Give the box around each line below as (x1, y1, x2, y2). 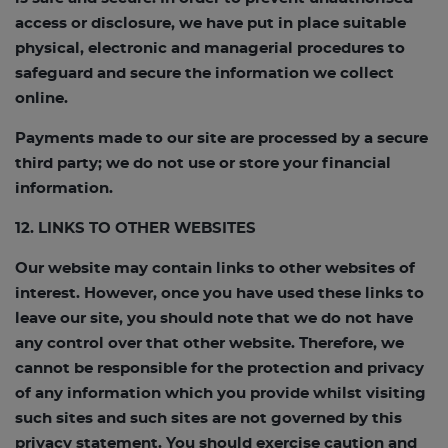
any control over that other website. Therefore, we (15, 336, 404, 351)
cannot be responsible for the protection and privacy (15, 361, 424, 376)
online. (15, 91, 68, 106)
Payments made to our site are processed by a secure (15, 131, 428, 146)
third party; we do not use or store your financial (15, 156, 391, 171)
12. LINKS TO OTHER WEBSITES (15, 221, 256, 236)
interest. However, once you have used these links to (15, 286, 424, 301)
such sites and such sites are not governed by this (15, 411, 402, 426)
